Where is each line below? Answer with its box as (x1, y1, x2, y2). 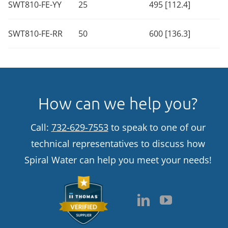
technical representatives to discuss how (31, 137, 205, 150)
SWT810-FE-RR (8, 27, 63, 39)
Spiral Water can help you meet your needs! (24, 154, 212, 166)
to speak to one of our (108, 121, 206, 134)
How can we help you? (38, 94, 197, 113)
